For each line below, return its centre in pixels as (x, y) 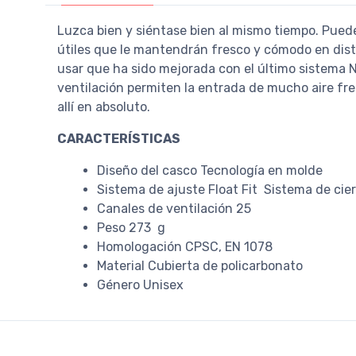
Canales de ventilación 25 (177, 209)
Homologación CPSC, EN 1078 (185, 247)
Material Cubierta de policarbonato (203, 266)
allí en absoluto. (104, 107)
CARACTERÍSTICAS (120, 139)
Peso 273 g (131, 228)
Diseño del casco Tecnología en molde (213, 170)
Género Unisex (140, 285)
